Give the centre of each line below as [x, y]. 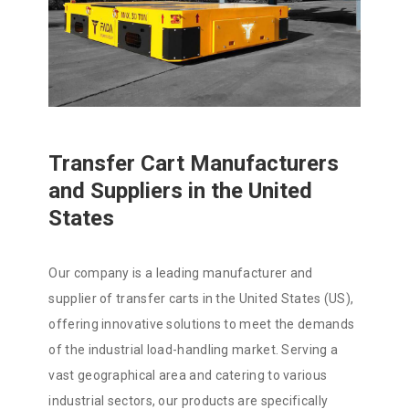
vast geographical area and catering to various [188, 376]
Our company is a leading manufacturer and [181, 273]
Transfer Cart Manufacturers [194, 164]
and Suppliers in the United [181, 191]
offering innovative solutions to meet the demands [202, 325]
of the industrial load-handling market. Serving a [194, 350]
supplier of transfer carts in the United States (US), [201, 299]
